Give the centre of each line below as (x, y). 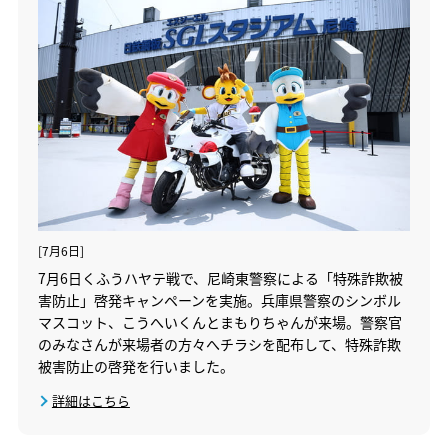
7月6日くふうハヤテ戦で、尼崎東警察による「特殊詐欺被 (220, 278)
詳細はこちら (90, 401)
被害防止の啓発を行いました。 (135, 366)
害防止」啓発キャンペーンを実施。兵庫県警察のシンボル (219, 300)
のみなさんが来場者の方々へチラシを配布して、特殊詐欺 (219, 344)
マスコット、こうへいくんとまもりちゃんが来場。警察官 (219, 322)
